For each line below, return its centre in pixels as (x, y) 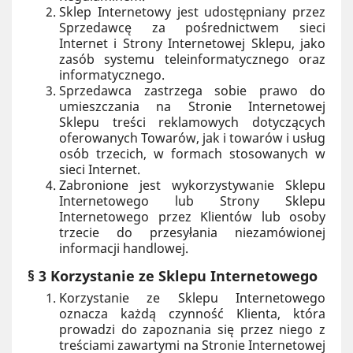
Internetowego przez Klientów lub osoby (192, 217)
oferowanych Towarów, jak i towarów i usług (192, 138)
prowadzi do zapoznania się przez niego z (192, 329)
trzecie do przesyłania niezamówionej (192, 232)
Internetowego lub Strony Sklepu (192, 201)
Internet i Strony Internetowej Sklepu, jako (192, 43)
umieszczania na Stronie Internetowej (192, 106)
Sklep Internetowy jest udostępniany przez (192, 12)
